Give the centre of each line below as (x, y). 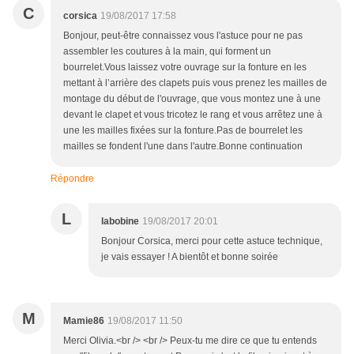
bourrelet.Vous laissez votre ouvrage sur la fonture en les (185, 68)
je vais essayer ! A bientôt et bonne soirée (190, 257)
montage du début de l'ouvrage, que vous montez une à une (192, 99)
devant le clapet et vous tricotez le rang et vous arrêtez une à (193, 115)
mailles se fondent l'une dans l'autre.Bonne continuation (183, 147)
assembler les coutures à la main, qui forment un (167, 52)
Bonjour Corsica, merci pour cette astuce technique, (212, 241)
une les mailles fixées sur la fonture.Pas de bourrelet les (183, 131)
